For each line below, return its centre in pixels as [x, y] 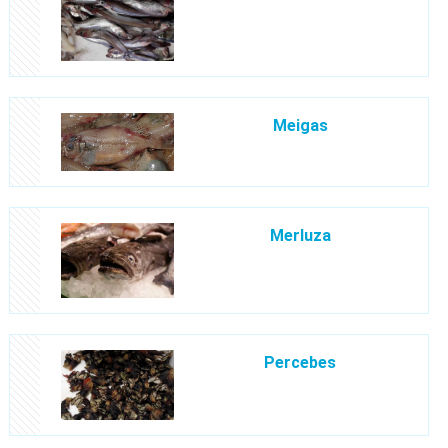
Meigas [300, 125]
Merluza [300, 235]
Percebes [300, 362]
